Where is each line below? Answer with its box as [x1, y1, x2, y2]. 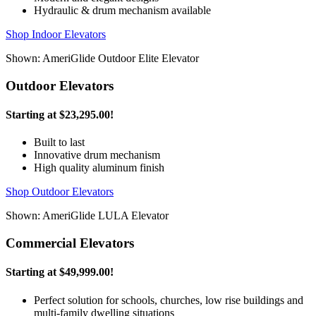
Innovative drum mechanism [34, 149, 160, 162]
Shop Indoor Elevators [6, 28, 106, 40]
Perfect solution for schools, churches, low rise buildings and [34, 293, 303, 306]
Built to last [34, 136, 85, 149]
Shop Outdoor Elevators [6, 186, 114, 198]
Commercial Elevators [6, 235, 134, 250]
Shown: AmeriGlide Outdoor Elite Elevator [6, 52, 199, 64]
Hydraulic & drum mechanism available [34, 4, 211, 16]
